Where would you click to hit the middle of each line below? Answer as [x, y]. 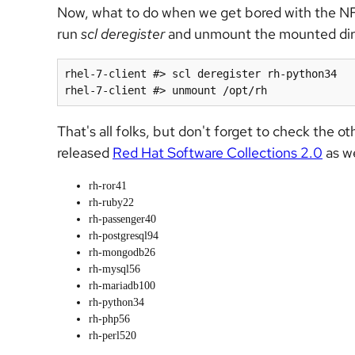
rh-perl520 [113, 336]
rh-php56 [109, 319]
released [85, 153]
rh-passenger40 [122, 219]
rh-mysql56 [115, 269]
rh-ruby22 [111, 202]
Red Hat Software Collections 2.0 [218, 153]
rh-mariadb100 [122, 286]
